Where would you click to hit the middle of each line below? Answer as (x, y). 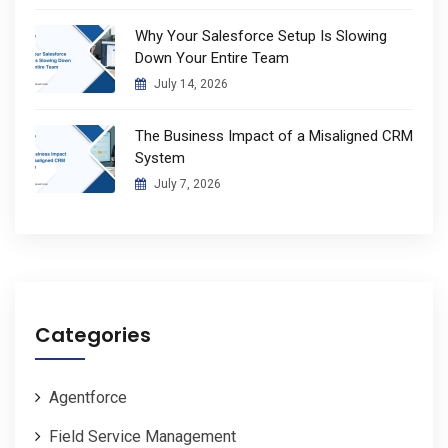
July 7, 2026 (186, 184)
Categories (93, 335)
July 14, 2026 (189, 84)
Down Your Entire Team (212, 58)
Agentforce (88, 398)
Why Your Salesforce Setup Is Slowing (261, 36)
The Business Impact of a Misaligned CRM (274, 136)
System (160, 158)
